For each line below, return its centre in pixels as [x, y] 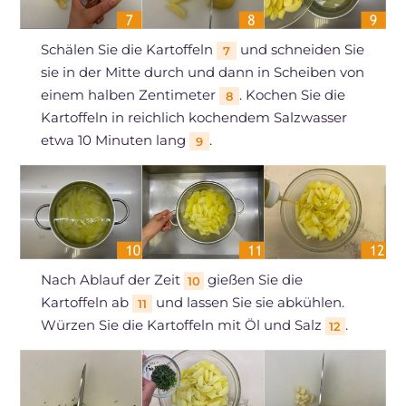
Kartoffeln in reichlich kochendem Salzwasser [193, 118]
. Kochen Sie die [292, 95]
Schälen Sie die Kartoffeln [128, 50]
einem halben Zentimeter [130, 95]
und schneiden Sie [300, 50]
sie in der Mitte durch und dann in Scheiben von [202, 72]
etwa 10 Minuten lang [115, 140]
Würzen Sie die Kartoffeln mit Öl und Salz [183, 325]
